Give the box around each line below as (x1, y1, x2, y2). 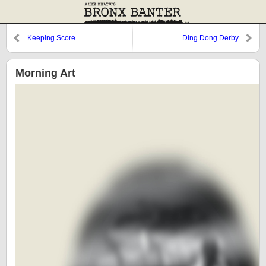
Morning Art (15, 67, 75, 79)
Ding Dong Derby (182, 34, 239, 42)
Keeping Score (27, 34, 75, 42)
